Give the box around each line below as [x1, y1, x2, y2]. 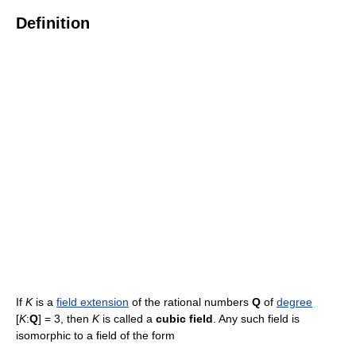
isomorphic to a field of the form [16, 329, 175, 342]
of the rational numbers [129, 296, 252, 308]
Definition [16, 14, 90, 32]
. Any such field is [213, 312, 300, 325]
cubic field [156, 312, 213, 325]
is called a [99, 312, 156, 325]
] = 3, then [38, 312, 92, 325]
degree [277, 296, 312, 308]
